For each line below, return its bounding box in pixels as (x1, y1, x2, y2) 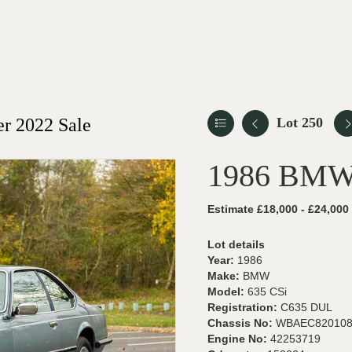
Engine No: (207, 332, 270, 345)
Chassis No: (207, 317, 276, 329)
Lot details (207, 238, 265, 251)
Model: (207, 285, 247, 298)
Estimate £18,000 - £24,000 (207, 203, 349, 215)
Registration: (207, 301, 280, 313)
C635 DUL (280, 301, 332, 313)
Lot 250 (277, 115, 323, 130)
